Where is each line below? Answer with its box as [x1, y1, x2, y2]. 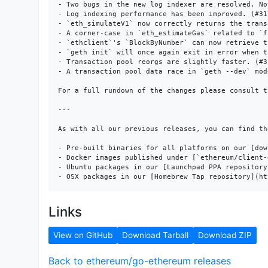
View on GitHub [53, 230, 112, 240]
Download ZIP [197, 230, 252, 240]
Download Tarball [121, 230, 188, 240]
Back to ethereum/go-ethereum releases [48, 254, 231, 267]
